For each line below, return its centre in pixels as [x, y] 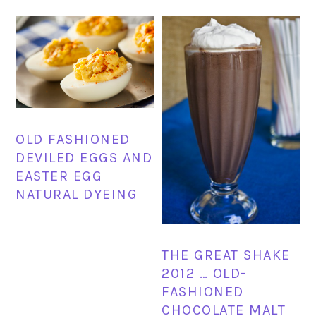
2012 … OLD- [204, 273]
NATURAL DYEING [77, 194]
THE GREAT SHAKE [226, 255]
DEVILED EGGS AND [84, 157]
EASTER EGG [59, 176]
